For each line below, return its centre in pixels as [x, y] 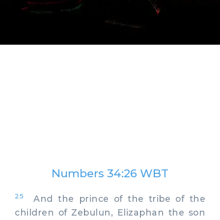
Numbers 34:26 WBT [110, 173]
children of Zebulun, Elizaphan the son [110, 212]
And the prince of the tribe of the [114, 198]
